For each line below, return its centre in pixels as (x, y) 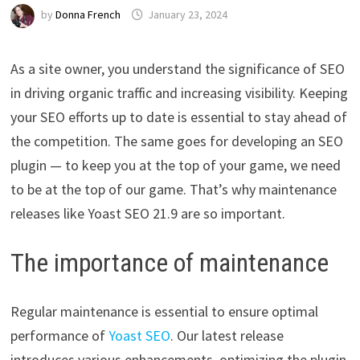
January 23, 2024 (187, 15)
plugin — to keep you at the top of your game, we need (175, 165)
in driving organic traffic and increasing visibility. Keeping (179, 92)
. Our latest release (227, 335)
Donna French (88, 15)
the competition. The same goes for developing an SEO (176, 141)
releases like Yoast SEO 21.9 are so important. (147, 213)
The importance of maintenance (169, 262)
